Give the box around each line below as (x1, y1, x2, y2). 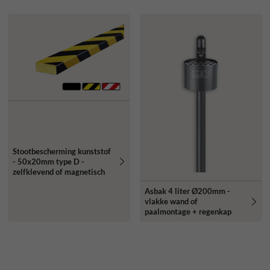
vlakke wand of (144, 196, 198, 207)
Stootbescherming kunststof (12, 146, 111, 156)
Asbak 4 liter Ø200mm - (144, 186, 230, 196)
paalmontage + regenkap (144, 207, 231, 217)
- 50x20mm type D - (12, 156, 84, 166)
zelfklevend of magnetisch (12, 166, 105, 177)
